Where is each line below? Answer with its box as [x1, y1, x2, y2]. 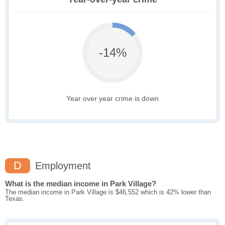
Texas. [5, 195, 25, 203]
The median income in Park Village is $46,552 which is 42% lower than [5, 188, 211, 196]
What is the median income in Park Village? [5, 179, 156, 188]
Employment [32, 160, 91, 172]
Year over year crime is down [66, 94, 159, 103]
